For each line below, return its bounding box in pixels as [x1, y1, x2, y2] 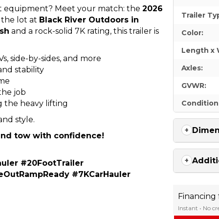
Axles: [181, 63, 203, 72]
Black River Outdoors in [39, 15, 139, 24]
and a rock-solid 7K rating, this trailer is [9, 26, 159, 36]
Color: [181, 28, 204, 37]
